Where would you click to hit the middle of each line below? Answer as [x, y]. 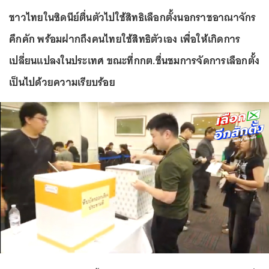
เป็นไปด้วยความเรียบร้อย [62, 82]
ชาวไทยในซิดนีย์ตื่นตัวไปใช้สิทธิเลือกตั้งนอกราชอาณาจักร [133, 17]
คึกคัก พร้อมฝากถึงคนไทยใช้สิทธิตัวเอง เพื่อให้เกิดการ [125, 39]
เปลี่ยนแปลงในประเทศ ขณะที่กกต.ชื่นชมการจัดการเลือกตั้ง [134, 61]
